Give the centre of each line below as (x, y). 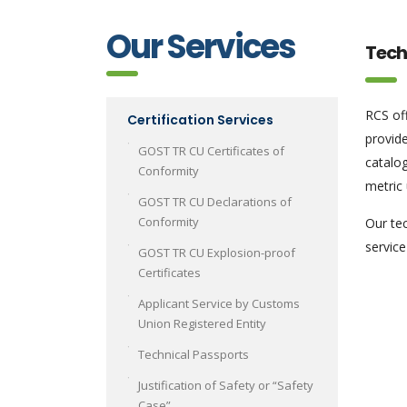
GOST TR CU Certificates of (211, 151)
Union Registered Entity (202, 323)
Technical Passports (194, 354)
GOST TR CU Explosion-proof (217, 253)
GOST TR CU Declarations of (215, 202)
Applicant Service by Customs (219, 303)
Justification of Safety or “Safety (226, 385)
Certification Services (200, 120)
